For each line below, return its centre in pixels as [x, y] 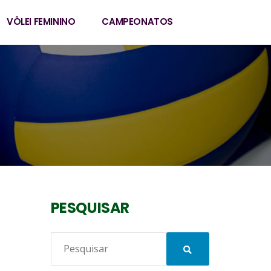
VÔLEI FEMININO [41, 21]
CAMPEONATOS [137, 21]
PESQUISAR [90, 208]
